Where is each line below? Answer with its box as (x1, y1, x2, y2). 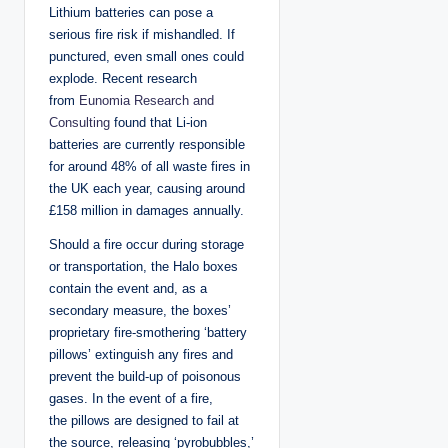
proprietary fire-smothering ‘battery (49, 324, 247, 340)
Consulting (49, 114, 110, 130)
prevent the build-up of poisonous (49, 368, 241, 384)
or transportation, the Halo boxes (49, 258, 238, 274)
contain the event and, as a (49, 280, 207, 296)
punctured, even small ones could (49, 48, 244, 64)
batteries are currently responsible (49, 136, 245, 152)
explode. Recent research (49, 70, 197, 86)
